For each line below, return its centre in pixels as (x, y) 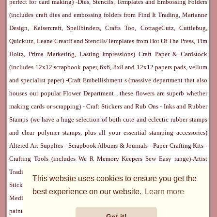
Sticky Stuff (119, 171)
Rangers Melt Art (74, 171)
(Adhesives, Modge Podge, (172, 171)
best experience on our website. (88, 192)
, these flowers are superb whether (162, 93)
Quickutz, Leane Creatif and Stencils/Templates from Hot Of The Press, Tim (108, 41)
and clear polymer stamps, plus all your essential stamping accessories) (108, 132)
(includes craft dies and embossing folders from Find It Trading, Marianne (108, 15)
